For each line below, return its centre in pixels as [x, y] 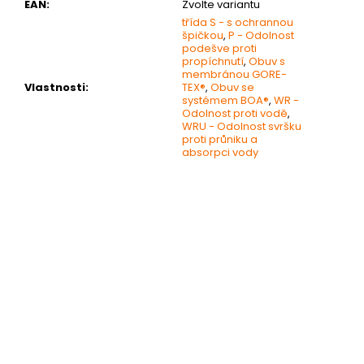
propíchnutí [213, 61]
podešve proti [219, 48]
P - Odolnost [261, 35]
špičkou [203, 35]
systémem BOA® [225, 100]
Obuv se [232, 87]
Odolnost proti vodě [235, 113]
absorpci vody [220, 152]
